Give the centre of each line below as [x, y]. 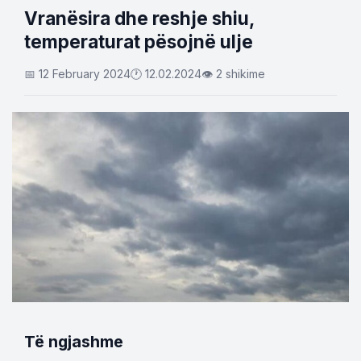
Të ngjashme [74, 341]
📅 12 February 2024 [77, 74]
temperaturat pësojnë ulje [139, 41]
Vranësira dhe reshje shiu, [139, 18]
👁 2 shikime [233, 74]
